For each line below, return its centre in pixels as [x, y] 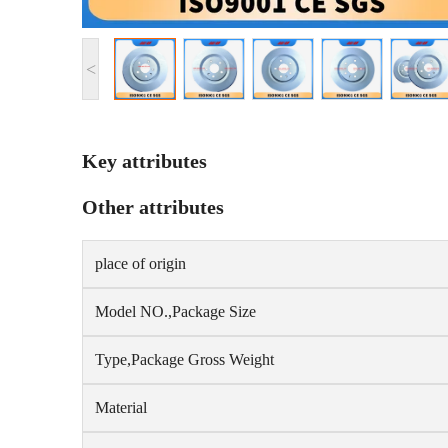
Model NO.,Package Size [175, 311]
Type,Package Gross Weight [184, 359]
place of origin [140, 263]
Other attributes [153, 207]
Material [121, 407]
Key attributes [144, 161]
